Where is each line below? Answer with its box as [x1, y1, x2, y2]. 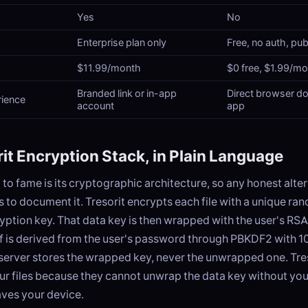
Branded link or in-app [77, 87, 177, 100]
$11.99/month [77, 62, 141, 74]
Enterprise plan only [77, 36, 166, 49]
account [77, 100, 114, 112]
